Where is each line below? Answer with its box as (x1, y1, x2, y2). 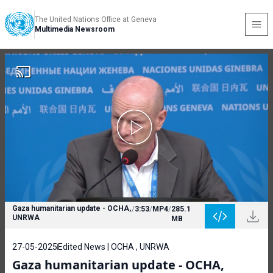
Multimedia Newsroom (35, 25, 115, 34)
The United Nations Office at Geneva (35, 15, 157, 24)
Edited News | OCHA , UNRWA (58, 242, 169, 252)
